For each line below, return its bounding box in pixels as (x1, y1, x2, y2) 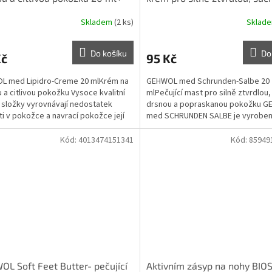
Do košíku (90, 47, 127, 58)
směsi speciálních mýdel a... (146, 121, 246, 134)
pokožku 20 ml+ (146, 5, 216, 17)
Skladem (80, 16, 114, 29)
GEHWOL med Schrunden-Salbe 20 (146, 75, 270, 87)
